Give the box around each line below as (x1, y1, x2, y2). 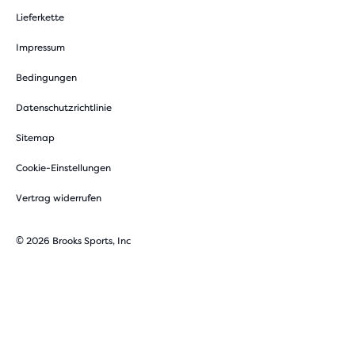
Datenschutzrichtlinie (16, 102, 112, 113)
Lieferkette (16, 12, 64, 23)
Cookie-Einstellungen (16, 162, 111, 174)
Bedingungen (16, 72, 77, 83)
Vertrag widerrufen (16, 193, 101, 204)
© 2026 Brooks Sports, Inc (16, 235, 131, 246)
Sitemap (16, 132, 55, 143)
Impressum (16, 42, 65, 53)
